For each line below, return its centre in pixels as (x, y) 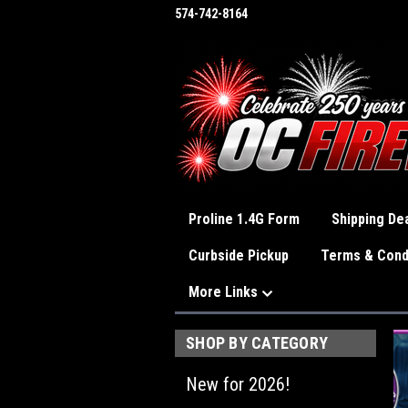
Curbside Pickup (239, 255)
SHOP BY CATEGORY (257, 343)
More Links (225, 292)
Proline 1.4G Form (244, 219)
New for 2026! (238, 384)
